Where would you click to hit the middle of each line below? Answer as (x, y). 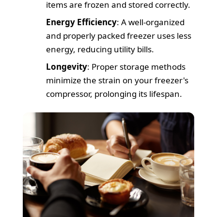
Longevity (67, 67)
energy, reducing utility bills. (100, 49)
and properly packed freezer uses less (119, 36)
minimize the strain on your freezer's (117, 80)
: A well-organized (151, 22)
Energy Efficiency (82, 22)
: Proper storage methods (137, 67)
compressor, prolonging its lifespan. (114, 94)
